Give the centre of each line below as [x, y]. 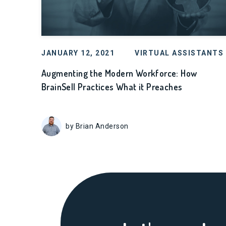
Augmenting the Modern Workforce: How [119, 73]
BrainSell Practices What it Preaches [112, 87]
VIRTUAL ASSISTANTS [179, 53]
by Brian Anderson [97, 126]
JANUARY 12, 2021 [78, 53]
